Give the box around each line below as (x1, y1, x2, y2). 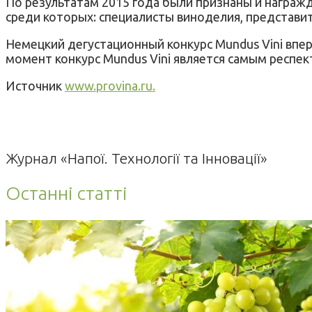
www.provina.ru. (65, 78, 155, 93)
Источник (6, 78, 65, 93)
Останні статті (6, 182, 127, 204)
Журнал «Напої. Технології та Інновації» (6, 149, 267, 166)
